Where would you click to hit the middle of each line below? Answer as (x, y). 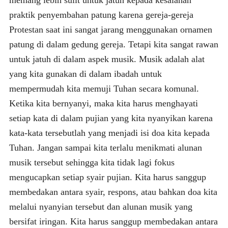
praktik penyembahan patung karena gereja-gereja (101, 15)
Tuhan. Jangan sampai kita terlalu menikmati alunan (105, 147)
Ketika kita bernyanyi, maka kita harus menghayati (103, 103)
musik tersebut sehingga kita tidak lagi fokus (92, 162)
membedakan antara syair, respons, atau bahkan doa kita (113, 192)
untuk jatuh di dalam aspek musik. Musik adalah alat (107, 59)
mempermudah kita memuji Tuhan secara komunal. (104, 88)
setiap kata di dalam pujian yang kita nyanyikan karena (111, 118)
